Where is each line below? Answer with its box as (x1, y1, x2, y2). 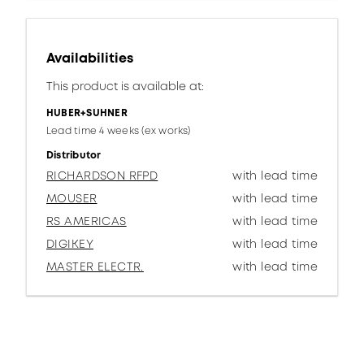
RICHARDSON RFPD (46, 167, 158, 184)
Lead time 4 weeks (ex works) (46, 123, 191, 138)
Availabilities (46, 49, 133, 67)
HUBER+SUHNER (46, 106, 128, 120)
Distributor (46, 148, 102, 162)
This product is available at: (46, 78, 204, 94)
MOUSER (46, 190, 97, 206)
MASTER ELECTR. (46, 258, 144, 275)
